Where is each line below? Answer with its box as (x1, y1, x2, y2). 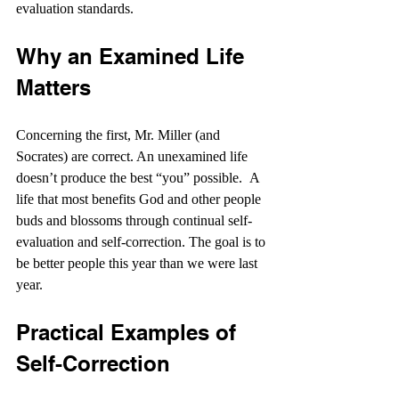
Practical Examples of (16, 320, 242, 345)
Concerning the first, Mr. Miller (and (16, 127, 224, 142)
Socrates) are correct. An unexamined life (16, 149, 251, 164)
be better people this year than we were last (16, 256, 261, 271)
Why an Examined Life (16, 44, 250, 69)
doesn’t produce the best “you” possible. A (16, 170, 263, 185)
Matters (16, 75, 91, 100)
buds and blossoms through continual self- (16, 213, 252, 228)
